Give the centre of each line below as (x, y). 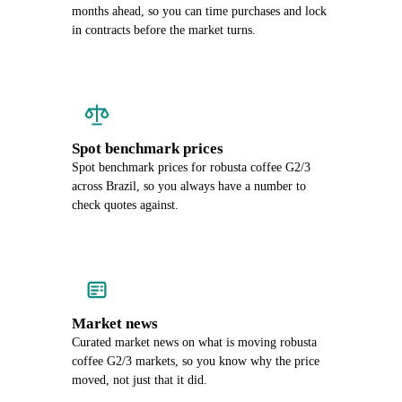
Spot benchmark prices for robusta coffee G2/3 (191, 167)
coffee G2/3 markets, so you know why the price (196, 361)
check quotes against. (125, 205)
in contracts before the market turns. (164, 30)
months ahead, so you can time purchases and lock (199, 11)
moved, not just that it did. (140, 380)
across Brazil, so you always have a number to (189, 186)
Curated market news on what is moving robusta (194, 342)
